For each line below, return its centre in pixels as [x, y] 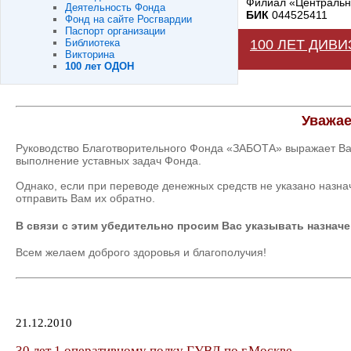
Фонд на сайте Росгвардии [128, 19]
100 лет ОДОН [100, 66]
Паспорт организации [115, 31]
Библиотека [92, 43]
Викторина [90, 54]
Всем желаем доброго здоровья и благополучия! [141, 253]
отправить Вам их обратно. [85, 199]
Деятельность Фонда [115, 7]
